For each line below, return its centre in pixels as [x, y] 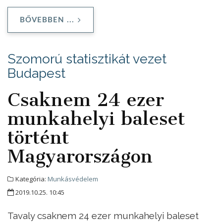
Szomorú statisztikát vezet [87, 58]
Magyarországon [80, 156]
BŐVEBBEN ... [47, 20]
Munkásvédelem [73, 179]
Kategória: [31, 179]
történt [38, 137]
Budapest [36, 73]
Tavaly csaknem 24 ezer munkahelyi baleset [103, 215]
